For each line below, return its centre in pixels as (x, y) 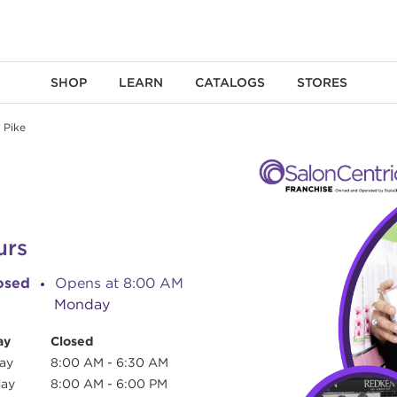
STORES (322, 82)
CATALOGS (230, 82)
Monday (82, 304)
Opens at (87, 283)
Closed (72, 341)
